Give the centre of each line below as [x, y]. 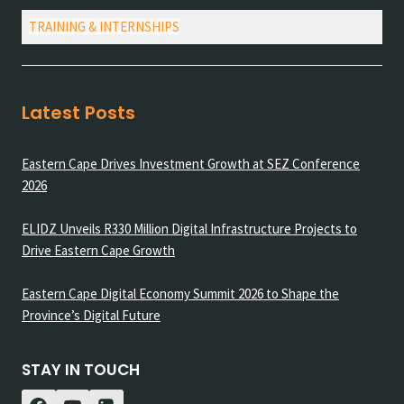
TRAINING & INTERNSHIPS [104, 27]
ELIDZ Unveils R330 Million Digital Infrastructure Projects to [189, 229]
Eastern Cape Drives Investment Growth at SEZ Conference [191, 164]
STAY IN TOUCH [81, 370]
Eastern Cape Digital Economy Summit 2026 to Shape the [180, 294]
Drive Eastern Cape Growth [98, 250]
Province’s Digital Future [91, 315]
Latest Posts [78, 113]
